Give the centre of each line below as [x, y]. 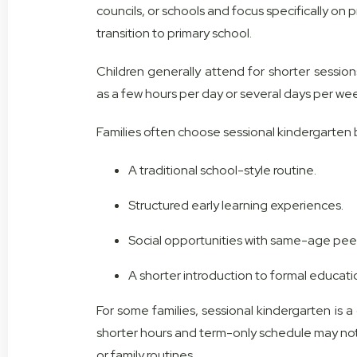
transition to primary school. [174, 33]
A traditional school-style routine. [222, 171]
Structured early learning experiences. [235, 206]
